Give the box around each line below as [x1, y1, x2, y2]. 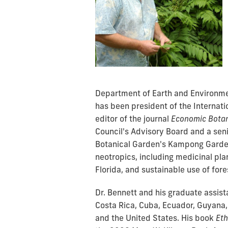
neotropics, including [95, 152, 176, 162]
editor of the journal [95, 113, 169, 124]
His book [181, 213, 216, 223]
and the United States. [95, 213, 181, 223]
